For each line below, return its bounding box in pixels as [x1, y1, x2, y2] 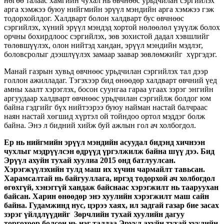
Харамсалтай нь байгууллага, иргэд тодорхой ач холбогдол [4, 173, 215, 182]
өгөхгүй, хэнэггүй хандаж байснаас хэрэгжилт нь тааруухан [4, 182, 218, 191]
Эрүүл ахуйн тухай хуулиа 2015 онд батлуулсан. [4, 155, 175, 164]
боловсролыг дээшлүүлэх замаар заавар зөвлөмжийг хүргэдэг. [4, 49, 217, 58]
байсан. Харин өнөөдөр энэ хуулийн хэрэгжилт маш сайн [4, 191, 209, 200]
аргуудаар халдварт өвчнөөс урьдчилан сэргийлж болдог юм [4, 93, 211, 102]
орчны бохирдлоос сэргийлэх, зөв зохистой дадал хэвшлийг [4, 31, 209, 40]
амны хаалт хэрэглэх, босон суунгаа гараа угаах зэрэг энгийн [4, 84, 213, 93]
